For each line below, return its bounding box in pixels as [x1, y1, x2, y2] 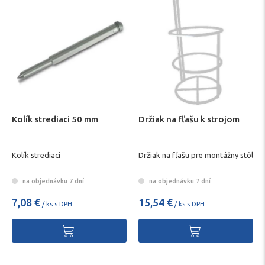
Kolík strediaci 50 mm [12, 114, 98, 124]
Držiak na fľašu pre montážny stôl [138, 151, 253, 160]
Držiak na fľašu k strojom [138, 114, 240, 124]
